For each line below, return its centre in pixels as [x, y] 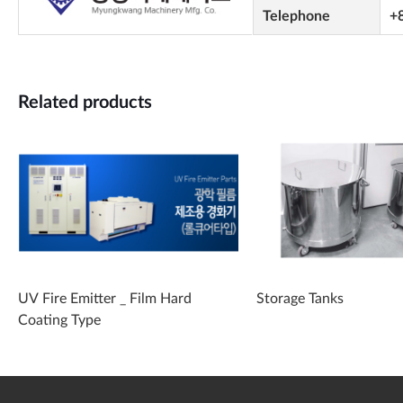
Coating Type [59, 320]
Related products [85, 103]
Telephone [296, 16]
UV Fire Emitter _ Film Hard [105, 298]
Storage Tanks [300, 298]
